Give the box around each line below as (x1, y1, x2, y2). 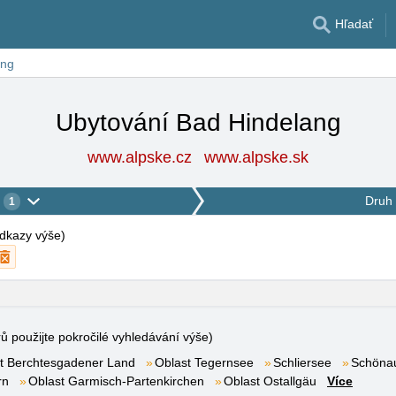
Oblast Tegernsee (155, 355, 254, 369)
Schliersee (273, 355, 331, 369)
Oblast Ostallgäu (224, 374, 316, 388)
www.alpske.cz (88, 148, 192, 166)
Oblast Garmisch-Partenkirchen (28, 374, 204, 388)
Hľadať (331, 17, 373, 31)
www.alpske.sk (204, 148, 308, 166)
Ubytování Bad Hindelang (55, 109, 341, 136)
